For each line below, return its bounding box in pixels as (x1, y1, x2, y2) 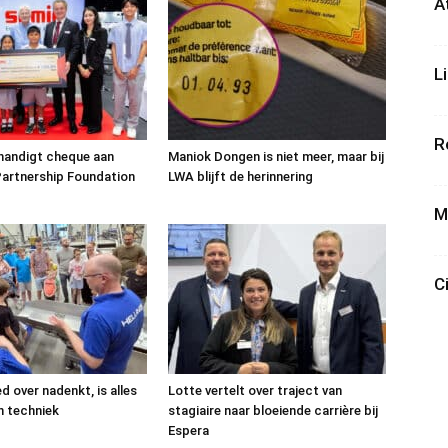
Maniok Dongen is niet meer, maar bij (168, 149, 384, 164)
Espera (168, 423, 209, 438)
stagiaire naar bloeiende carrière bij (168, 403, 378, 418)
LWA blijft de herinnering (168, 169, 313, 184)
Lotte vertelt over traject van (168, 383, 342, 398)
